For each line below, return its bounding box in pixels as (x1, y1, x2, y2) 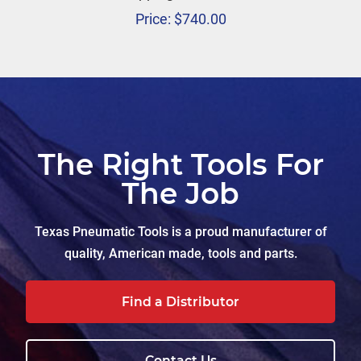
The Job (122, 175, 239, 211)
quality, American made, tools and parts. (64, 245, 297, 261)
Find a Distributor (122, 293, 239, 309)
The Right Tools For (37, 146, 324, 182)
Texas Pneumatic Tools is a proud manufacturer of (34, 223, 327, 239)
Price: (135, 10, 171, 27)
